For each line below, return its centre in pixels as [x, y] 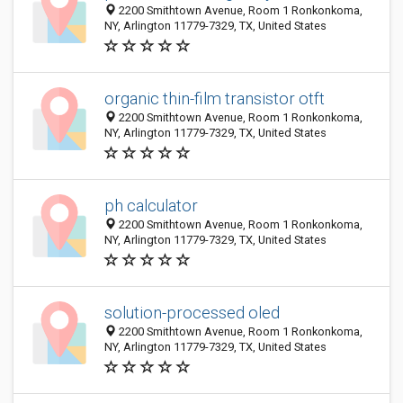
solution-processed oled [192, 313]
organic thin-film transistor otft [215, 99]
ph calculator [151, 206]
